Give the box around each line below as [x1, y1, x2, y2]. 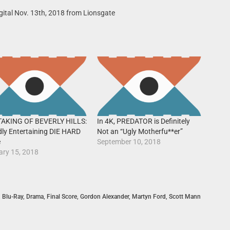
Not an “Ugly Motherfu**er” [97, 127, 183, 136]
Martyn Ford [131, 193, 166, 201]
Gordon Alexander [80, 193, 129, 201]
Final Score [46, 193, 77, 201]
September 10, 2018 [97, 138, 161, 146]
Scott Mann [168, 193, 201, 201]
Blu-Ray [2, 193, 23, 201]
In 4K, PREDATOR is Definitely [97, 117, 190, 126]
